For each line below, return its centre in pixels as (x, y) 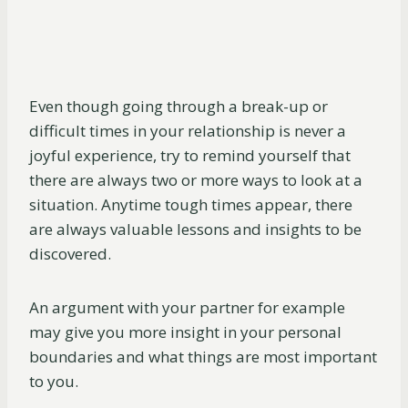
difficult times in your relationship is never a (188, 131)
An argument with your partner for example (187, 308)
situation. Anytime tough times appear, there (191, 205)
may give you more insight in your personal (185, 332)
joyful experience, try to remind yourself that (190, 156)
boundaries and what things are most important (203, 357)
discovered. (70, 254)
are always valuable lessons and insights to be (195, 229)
